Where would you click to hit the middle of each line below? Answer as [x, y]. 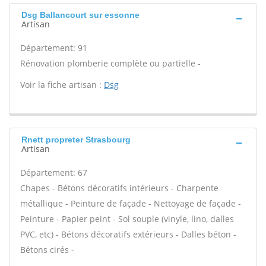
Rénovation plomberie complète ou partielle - [110, 63]
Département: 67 [54, 172]
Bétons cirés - [47, 250]
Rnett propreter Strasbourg [76, 140]
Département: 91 [54, 48]
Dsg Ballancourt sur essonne [80, 15]
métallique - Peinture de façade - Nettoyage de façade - [131, 203]
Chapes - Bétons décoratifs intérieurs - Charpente [119, 188]
